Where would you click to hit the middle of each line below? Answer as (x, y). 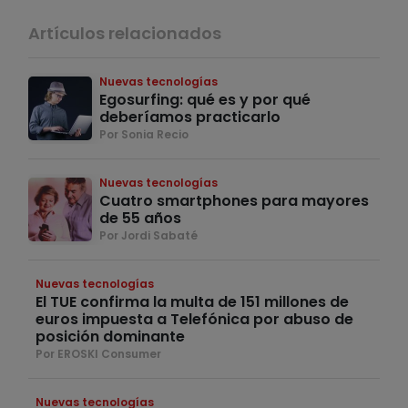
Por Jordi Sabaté (148, 236)
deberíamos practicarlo (190, 117)
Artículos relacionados (125, 34)
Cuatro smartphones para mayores (234, 201)
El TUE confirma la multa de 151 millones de (192, 302)
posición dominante (110, 337)
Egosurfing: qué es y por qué (205, 100)
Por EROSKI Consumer (98, 354)
